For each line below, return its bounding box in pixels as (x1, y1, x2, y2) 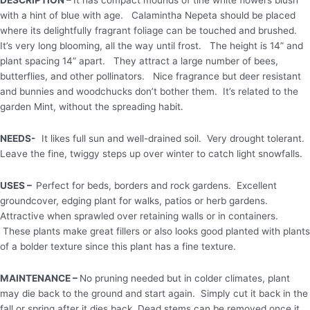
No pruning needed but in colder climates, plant (80, 272, 290, 284)
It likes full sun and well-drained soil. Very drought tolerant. (42, 132, 307, 144)
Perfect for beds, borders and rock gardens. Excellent (36, 179, 277, 191)
